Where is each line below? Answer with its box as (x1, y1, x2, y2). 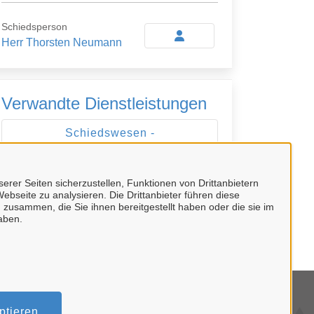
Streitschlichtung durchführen (27, 144, 193, 156)
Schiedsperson (1, 21, 67, 32)
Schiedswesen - (64, 127, 155, 139)
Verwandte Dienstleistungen (1, 94, 207, 113)
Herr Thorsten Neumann (1, 36, 122, 48)
